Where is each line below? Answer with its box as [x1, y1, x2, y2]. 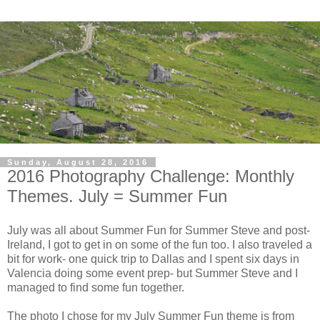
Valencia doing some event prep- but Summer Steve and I [7, 267, 298, 280]
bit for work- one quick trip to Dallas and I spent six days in [7, 253, 299, 266]
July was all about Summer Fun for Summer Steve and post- [7, 224, 310, 237]
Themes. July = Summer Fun [7, 186, 227, 206]
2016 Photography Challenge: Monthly [7, 166, 294, 186]
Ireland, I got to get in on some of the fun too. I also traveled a [7, 239, 312, 251]
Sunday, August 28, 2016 [7, 158, 149, 167]
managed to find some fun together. [7, 281, 184, 294]
